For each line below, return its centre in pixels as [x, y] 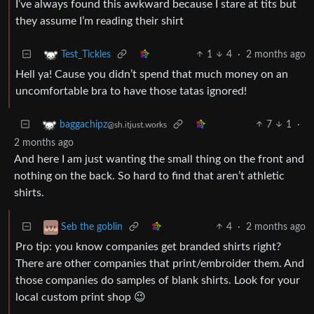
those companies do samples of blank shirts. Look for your [158, 280]
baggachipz [83, 124]
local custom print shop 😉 [81, 297]
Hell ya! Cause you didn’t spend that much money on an [152, 74]
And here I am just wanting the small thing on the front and [159, 159]
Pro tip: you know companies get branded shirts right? [148, 246]
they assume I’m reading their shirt [100, 21]
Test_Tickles [86, 54]
